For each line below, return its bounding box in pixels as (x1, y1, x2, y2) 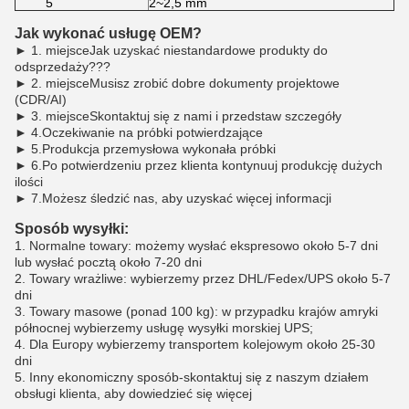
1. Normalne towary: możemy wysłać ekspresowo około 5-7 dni (15, 238, 378, 253)
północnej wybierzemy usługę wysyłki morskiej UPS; (15, 320, 313, 335)
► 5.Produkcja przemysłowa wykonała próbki (15, 142, 276, 156)
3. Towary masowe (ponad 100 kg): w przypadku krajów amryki (15, 304, 378, 319)
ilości (15, 174, 43, 189)
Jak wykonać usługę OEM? (15, 26, 202, 41)
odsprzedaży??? (15, 59, 110, 74)
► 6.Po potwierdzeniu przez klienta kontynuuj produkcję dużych (15, 158, 383, 173)
